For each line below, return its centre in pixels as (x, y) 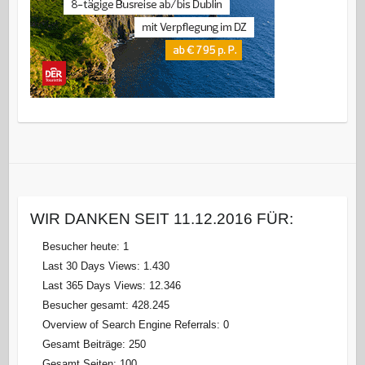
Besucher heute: (82, 246)
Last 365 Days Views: (95, 285)
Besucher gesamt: (87, 305)
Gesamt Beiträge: (85, 344)
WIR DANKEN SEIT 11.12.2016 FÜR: (161, 218)
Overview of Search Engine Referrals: (132, 324)
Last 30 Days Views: (92, 266)
